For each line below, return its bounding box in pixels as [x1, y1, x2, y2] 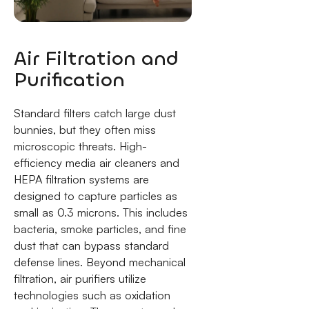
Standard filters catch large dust [13, 106, 176, 120]
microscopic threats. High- [13, 139, 147, 153]
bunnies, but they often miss [13, 122, 156, 137]
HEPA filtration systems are [13, 172, 149, 186]
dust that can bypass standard [13, 238, 169, 252]
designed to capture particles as [13, 188, 177, 203]
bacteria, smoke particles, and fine [13, 221, 186, 236]
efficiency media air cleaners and [13, 155, 179, 170]
